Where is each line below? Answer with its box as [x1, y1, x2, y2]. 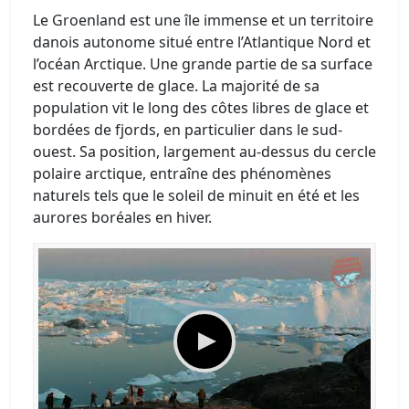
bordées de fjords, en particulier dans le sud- [33, 119, 342, 140]
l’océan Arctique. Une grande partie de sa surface [33, 53, 372, 74]
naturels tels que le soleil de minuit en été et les [33, 184, 360, 205]
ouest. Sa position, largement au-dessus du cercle [33, 141, 376, 162]
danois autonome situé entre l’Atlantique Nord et [33, 31, 371, 52]
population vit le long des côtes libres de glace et [33, 97, 369, 118]
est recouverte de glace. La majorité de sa [33, 75, 320, 96]
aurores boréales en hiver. [33, 206, 212, 227]
